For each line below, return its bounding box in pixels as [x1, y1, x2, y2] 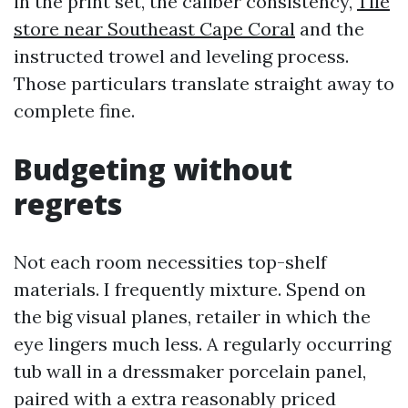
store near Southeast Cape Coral [14, 17, 295, 40]
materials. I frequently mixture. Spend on [14, 278, 366, 301]
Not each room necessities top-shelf [14, 250, 327, 273]
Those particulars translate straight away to [14, 72, 394, 95]
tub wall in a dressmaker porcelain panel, [14, 360, 366, 382]
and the [295, 17, 364, 40]
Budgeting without [14, 149, 292, 189]
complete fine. [14, 99, 135, 122]
